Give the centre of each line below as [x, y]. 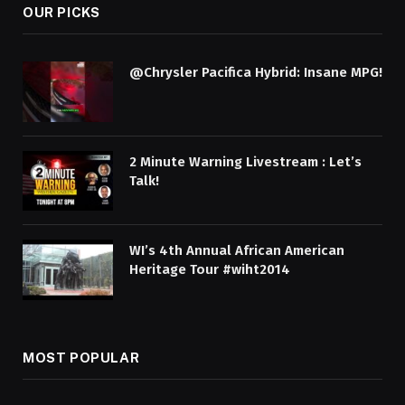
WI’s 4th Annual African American [237, 251]
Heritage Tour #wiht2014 [210, 270]
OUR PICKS [61, 12]
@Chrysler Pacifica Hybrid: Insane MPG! [256, 72]
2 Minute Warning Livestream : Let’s [245, 161]
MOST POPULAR [81, 357]
